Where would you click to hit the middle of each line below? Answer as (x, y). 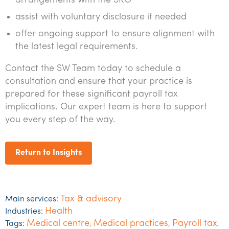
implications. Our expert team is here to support (106, 107)
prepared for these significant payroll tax (91, 94)
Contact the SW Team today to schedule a (93, 69)
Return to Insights (49, 153)
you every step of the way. (60, 120)
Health (59, 211)
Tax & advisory (91, 199)
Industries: (24, 212)
